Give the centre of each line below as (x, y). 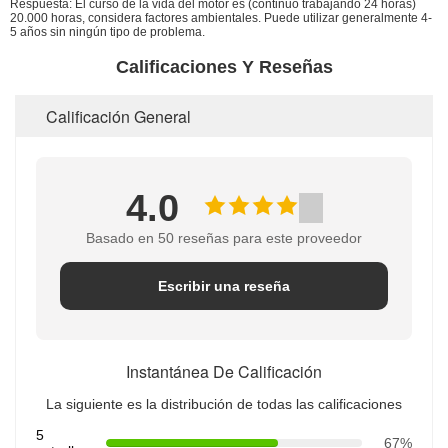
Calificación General (118, 116)
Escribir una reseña (224, 285)
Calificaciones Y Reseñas (224, 66)
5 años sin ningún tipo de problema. (107, 31)
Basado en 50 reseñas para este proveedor (224, 237)
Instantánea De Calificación (224, 371)
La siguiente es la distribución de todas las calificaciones (224, 403)
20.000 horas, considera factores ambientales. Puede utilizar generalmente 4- (221, 17)
